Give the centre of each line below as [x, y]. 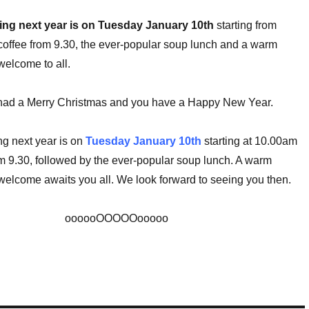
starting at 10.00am [250, 141]
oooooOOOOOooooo [117, 218]
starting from [246, 25]
